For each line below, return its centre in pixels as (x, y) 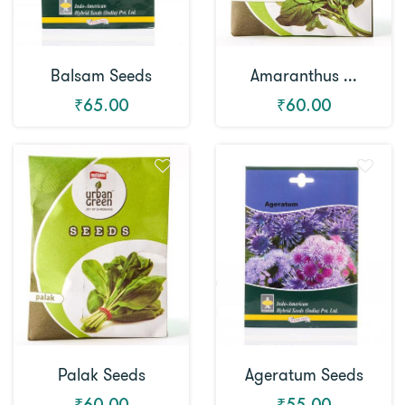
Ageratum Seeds (304, 376)
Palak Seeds (101, 376)
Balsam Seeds (101, 76)
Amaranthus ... (304, 76)
